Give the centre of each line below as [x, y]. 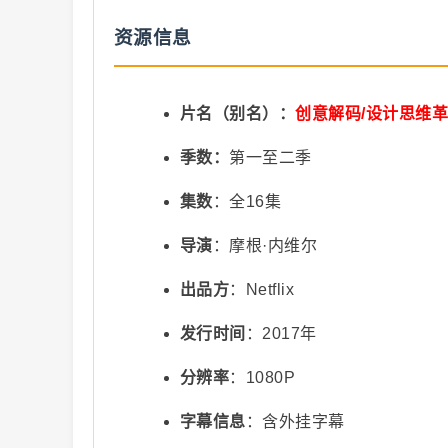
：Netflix [262, 289]
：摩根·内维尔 [265, 245]
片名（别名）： [238, 113]
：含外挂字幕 [295, 421]
